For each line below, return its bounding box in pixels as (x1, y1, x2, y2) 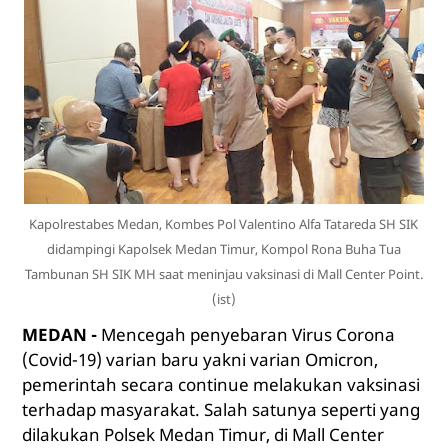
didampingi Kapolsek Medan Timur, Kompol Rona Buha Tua (46, 240, 401, 259)
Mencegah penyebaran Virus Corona (100, 323, 395, 347)
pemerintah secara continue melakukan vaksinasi (21, 373, 420, 397)
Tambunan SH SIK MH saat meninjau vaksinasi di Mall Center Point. (24, 265, 423, 284)
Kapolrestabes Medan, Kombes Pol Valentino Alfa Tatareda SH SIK (29, 215, 419, 234)
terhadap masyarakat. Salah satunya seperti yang (21, 398, 420, 422)
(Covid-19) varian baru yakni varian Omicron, (21, 348, 378, 372)
